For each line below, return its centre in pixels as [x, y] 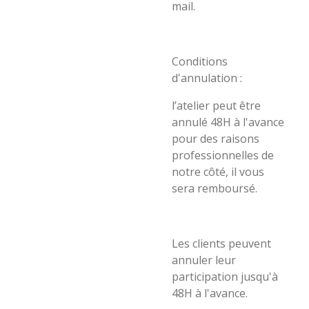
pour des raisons [216, 139]
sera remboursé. [215, 188]
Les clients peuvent [221, 243]
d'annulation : [207, 78]
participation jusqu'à [225, 277]
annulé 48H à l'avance [228, 122]
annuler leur [204, 260]
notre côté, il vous [218, 172]
